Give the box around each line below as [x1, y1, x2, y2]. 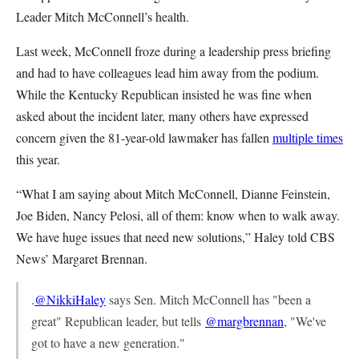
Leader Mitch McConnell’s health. [16, 8, 189, 25]
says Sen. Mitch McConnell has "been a [106, 291, 311, 308]
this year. [16, 151, 60, 167]
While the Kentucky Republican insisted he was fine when [16, 86, 312, 103]
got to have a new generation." [31, 334, 185, 351]
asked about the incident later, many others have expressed [16, 107, 309, 124]
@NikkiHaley [34, 291, 106, 308]
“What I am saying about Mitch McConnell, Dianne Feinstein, [16, 185, 330, 202]
